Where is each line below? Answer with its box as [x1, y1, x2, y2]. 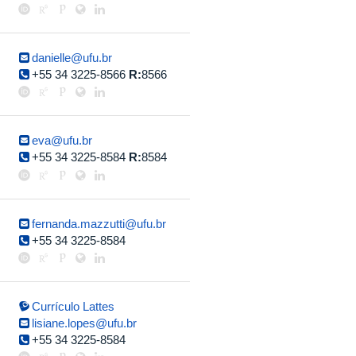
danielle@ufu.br [32, 50, 113, 64]
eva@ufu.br [32, 133, 93, 147]
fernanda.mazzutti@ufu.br [32, 216, 167, 230]
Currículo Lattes [32, 299, 115, 313]
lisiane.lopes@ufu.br [32, 315, 137, 330]
